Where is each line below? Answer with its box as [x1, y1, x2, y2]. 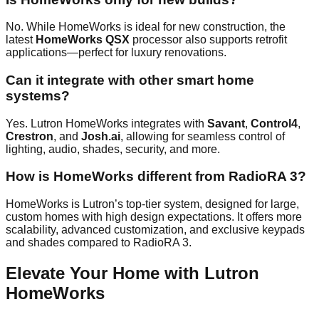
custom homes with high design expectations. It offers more [6, 211, 302, 224]
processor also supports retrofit [130, 33, 287, 46]
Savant [207, 117, 245, 130]
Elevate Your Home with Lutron [6, 263, 259, 283]
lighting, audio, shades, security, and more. [6, 142, 220, 155]
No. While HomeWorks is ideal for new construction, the [6, 21, 286, 33]
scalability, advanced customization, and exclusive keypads [6, 224, 305, 236]
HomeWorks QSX [36, 33, 130, 46]
